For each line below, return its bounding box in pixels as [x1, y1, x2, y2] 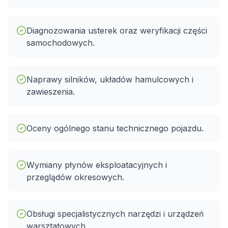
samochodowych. [26, 38, 95, 48]
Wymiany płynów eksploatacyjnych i [26, 160, 167, 170]
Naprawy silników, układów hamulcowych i [26, 74, 193, 84]
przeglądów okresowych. [26, 172, 124, 182]
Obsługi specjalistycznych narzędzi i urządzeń [26, 209, 204, 219]
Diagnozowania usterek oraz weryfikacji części [26, 25, 207, 36]
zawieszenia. [26, 87, 75, 97]
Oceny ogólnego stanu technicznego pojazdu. [26, 123, 204, 133]
